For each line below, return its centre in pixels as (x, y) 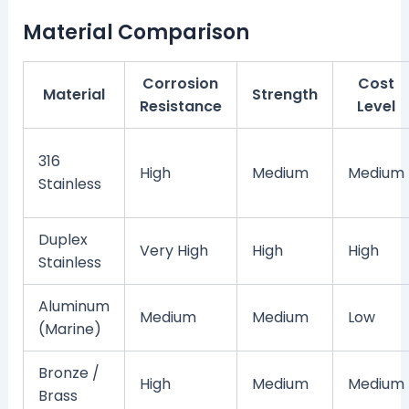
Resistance (180, 106)
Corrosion (181, 83)
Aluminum (73, 306)
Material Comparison (136, 33)
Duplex (63, 239)
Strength (284, 94)
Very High (173, 250)
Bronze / (68, 372)
